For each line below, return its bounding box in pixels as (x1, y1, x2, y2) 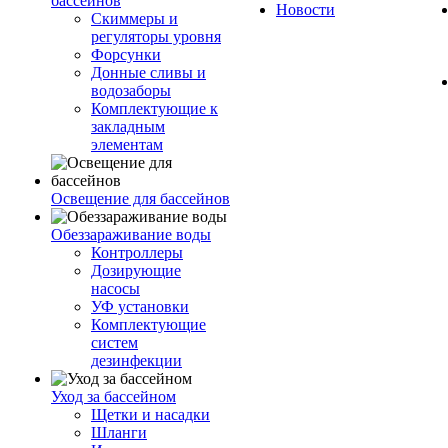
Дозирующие (91, 262, 181, 279)
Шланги (91, 424, 147, 441)
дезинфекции (91, 352, 182, 369)
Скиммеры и (91, 10, 178, 27)
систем (91, 334, 138, 351)
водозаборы (91, 82, 171, 99)
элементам (91, 136, 163, 153)
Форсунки (91, 46, 161, 63)
